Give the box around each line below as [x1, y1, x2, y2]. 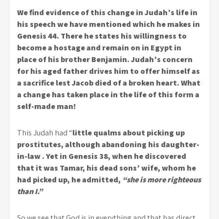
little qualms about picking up [72, 128, 185, 138]
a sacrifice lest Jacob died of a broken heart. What [17, 78, 200, 88]
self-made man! [17, 101, 76, 111]
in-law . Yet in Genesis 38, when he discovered [17, 151, 186, 161]
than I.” [17, 186, 43, 197]
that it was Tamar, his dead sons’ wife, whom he [17, 163, 196, 173]
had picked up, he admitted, [17, 175, 122, 185]
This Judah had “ [17, 128, 72, 138]
